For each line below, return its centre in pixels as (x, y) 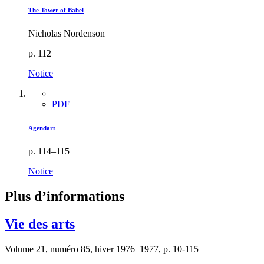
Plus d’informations (65, 196)
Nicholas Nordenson (67, 33)
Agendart (42, 128)
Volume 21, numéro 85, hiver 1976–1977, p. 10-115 (102, 249)
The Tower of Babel (56, 10)
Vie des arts (40, 224)
